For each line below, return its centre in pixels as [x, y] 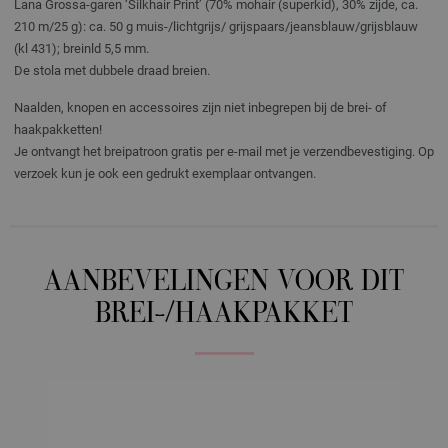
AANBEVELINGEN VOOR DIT [224, 283]
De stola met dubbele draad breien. [112, 70]
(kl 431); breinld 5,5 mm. [81, 48]
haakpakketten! [58, 129]
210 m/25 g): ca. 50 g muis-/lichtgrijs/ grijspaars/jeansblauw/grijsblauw [216, 26]
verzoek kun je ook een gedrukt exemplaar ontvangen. [165, 173]
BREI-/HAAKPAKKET [224, 315]
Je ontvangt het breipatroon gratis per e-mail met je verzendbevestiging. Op [224, 151]
